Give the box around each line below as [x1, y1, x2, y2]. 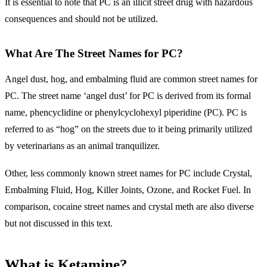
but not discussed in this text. [5, 218, 113, 229]
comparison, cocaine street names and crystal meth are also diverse [5, 201, 254, 212]
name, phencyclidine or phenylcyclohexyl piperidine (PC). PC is [5, 107, 247, 118]
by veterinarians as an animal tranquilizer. [5, 141, 160, 151]
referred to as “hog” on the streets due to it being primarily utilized [5, 124, 252, 135]
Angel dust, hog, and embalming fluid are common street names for [5, 74, 257, 85]
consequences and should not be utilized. [5, 13, 158, 24]
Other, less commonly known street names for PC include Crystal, [5, 168, 252, 179]
